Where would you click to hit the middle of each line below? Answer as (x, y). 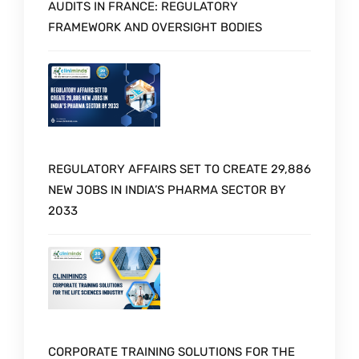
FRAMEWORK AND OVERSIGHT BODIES (155, 27)
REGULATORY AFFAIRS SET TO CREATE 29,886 (179, 169)
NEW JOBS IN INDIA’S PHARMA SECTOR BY (167, 190)
